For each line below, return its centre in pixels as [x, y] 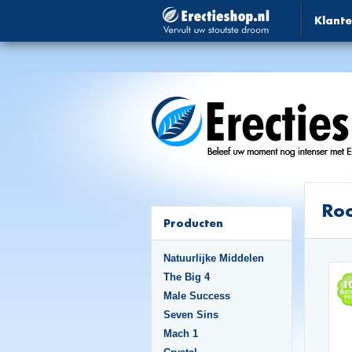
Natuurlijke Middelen [214, 258]
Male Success [197, 296]
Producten [193, 223]
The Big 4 [187, 277]
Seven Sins [191, 315]
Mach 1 [181, 334]
